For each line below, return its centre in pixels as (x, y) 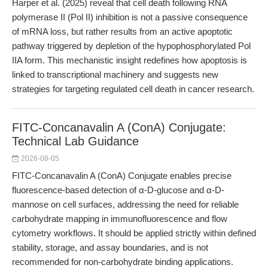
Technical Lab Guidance (75, 141)
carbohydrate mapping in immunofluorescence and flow (120, 219)
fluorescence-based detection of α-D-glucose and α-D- (118, 190)
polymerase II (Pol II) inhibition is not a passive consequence (130, 17)
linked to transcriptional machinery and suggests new (115, 74)
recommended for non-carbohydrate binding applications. (123, 262)
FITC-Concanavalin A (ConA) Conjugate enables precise (122, 176)
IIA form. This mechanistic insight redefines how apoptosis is (130, 60)
